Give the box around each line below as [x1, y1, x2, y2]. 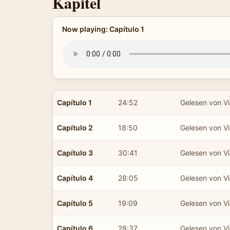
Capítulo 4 [57, 173, 93, 182]
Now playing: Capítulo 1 [62, 25, 144, 33]
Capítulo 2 [57, 123, 93, 132]
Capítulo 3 [57, 148, 93, 157]
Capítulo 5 [57, 198, 93, 207]
